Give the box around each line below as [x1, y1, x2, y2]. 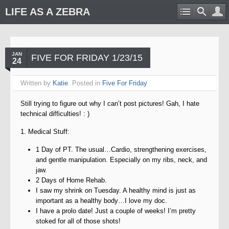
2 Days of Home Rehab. [36, 176, 107, 184]
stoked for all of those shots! [36, 217, 121, 225]
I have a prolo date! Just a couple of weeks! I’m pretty [36, 207, 196, 215]
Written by [20, 79, 53, 87]
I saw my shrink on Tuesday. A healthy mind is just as [36, 187, 196, 194]
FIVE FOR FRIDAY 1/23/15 [31, 53, 143, 63]
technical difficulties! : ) [20, 110, 89, 118]
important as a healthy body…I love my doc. [36, 197, 167, 204]
